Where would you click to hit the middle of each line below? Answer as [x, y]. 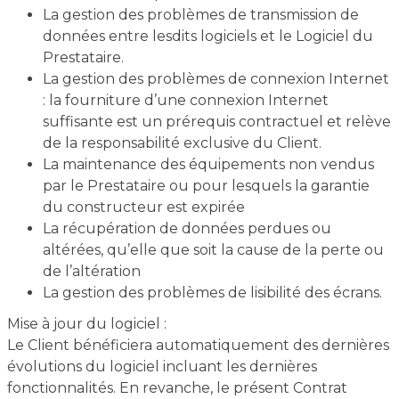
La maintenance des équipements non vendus [208, 164]
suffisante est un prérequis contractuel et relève [216, 122]
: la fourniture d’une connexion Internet [185, 100]
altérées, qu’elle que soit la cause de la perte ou [213, 250]
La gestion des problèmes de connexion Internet [216, 79]
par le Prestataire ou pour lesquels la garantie [206, 186]
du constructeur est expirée [143, 207]
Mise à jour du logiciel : [86, 324]
